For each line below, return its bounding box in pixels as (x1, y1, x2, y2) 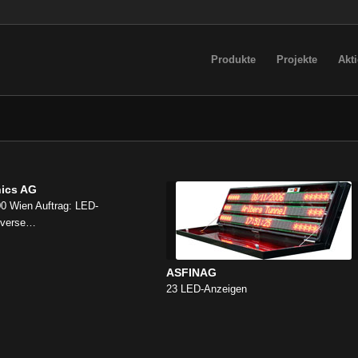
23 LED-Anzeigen (165, 283, 247, 295)
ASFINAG (165, 266, 217, 279)
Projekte (276, 54, 317, 66)
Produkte (210, 54, 256, 66)
